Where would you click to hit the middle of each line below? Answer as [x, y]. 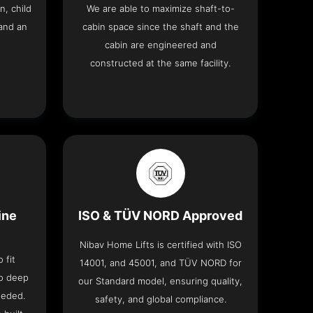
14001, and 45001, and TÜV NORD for [160, 263]
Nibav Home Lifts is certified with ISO [160, 245]
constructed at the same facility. [161, 63]
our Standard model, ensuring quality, [161, 281]
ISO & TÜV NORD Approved [161, 216]
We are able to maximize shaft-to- [160, 9]
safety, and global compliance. [160, 299]
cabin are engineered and [160, 45]
